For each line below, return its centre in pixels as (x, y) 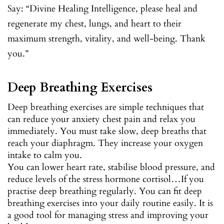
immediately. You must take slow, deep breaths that (107, 131)
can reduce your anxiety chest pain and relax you (101, 119)
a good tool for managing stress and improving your (108, 215)
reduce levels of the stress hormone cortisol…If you (106, 179)
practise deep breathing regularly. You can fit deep (105, 191)
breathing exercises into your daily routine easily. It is (110, 203)
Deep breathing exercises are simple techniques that (106, 107)
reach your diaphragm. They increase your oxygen (105, 143)
